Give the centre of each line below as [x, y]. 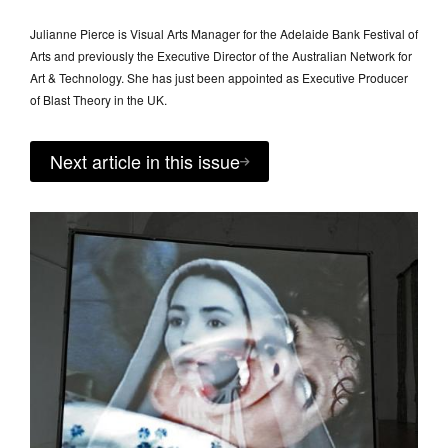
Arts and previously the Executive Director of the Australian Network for [221, 56]
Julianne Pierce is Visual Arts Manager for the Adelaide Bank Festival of [224, 34]
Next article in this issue [145, 161]
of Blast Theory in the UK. [98, 100]
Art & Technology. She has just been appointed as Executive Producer [219, 78]
